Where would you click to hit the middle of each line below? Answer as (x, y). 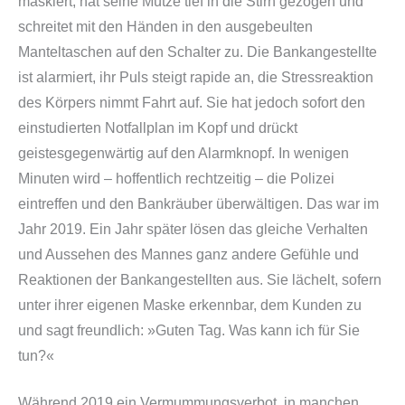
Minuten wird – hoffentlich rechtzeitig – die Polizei (176, 178)
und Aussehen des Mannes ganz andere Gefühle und (188, 254)
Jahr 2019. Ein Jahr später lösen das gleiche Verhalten (193, 229)
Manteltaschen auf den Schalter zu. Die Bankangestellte (198, 52)
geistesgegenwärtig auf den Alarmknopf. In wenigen (184, 153)
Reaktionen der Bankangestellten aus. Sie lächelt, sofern (200, 279)
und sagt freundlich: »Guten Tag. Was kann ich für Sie (189, 330)
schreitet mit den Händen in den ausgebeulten (165, 26)
